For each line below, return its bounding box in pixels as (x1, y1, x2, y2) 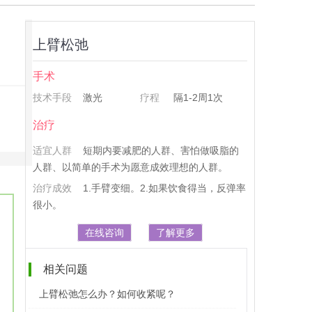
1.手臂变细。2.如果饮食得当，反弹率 (83, 182, 246, 194)
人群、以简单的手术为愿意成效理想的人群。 (33, 162, 228, 173)
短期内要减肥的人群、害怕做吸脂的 (83, 145, 239, 156)
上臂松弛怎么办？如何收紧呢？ (39, 288, 175, 299)
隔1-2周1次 (171, 92, 223, 103)
